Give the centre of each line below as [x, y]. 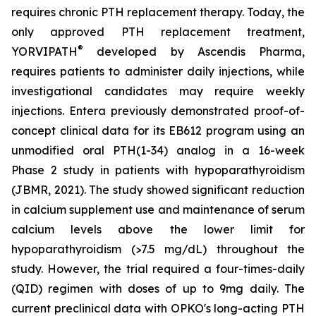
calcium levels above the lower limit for [158, 229]
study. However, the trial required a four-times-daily [158, 269]
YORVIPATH [44, 51]
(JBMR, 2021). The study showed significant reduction [158, 190]
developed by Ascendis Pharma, [194, 51]
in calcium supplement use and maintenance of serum [158, 209]
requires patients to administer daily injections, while [158, 71]
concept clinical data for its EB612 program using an [158, 130]
